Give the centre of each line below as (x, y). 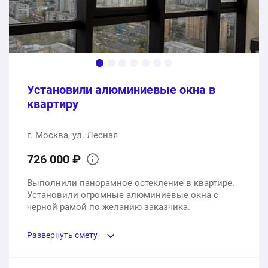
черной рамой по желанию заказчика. (109, 207)
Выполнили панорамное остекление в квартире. (131, 183)
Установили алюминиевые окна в (121, 89)
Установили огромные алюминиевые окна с (123, 195)
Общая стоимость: (64, 36)
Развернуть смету (62, 235)
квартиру (53, 104)
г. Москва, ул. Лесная (72, 135)
